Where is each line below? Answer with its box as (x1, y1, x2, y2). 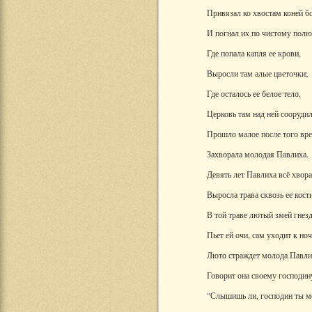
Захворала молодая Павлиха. (207, 148, 309, 159)
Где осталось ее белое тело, (207, 88, 301, 99)
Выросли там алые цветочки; (207, 68, 308, 79)
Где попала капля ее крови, (207, 47, 301, 58)
